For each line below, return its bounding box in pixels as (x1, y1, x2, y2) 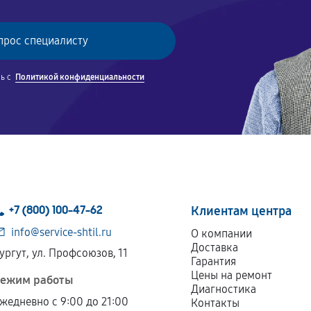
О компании (191, 227, 253, 240)
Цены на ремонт (191, 269, 273, 282)
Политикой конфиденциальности (15, 72, 145, 82)
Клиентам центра (191, 203, 292, 219)
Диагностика (191, 283, 257, 296)
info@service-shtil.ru (11, 226, 112, 239)
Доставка (191, 241, 239, 254)
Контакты (191, 296, 240, 310)
